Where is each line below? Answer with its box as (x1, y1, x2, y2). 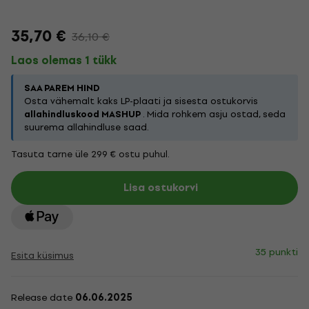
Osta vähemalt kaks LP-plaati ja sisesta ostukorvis (24, 94, 258, 108)
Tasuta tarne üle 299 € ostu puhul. (11, 147, 170, 161)
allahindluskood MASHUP (24, 107, 141, 121)
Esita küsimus (11, 248, 74, 263)
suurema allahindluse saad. (24, 120, 149, 134)
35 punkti (255, 244, 298, 260)
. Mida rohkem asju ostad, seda (141, 107, 286, 121)
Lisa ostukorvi (123, 179, 198, 196)
